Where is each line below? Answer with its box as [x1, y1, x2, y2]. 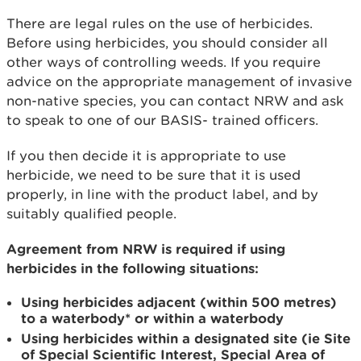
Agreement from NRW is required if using [6, 241, 285, 256]
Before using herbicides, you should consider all [6, 35, 328, 51]
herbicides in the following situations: [6, 260, 259, 276]
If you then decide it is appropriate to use [6, 147, 286, 164]
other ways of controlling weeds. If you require [6, 54, 321, 70]
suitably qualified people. [6, 205, 176, 222]
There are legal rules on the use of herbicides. [6, 15, 313, 31]
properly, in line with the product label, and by [6, 186, 318, 202]
